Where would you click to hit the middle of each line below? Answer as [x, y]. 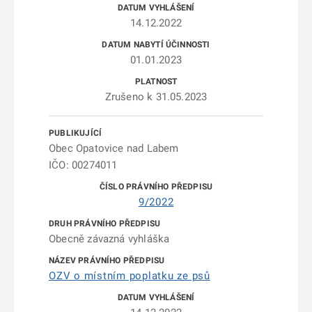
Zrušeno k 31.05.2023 [156, 97]
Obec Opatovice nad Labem [114, 148]
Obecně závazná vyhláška [109, 239]
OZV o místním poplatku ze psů [130, 276]
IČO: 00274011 [83, 165]
